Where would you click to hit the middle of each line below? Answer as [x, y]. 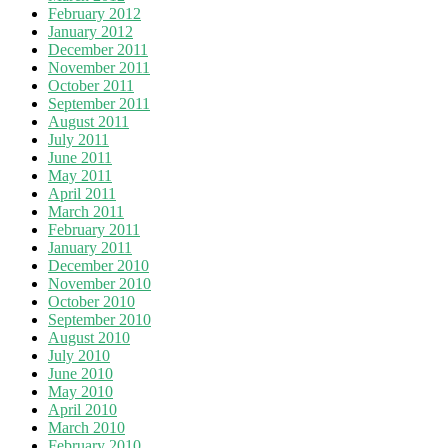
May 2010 [80, 391]
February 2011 [94, 229]
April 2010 [82, 409]
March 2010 [86, 427]
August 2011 [88, 121]
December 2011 [98, 49]
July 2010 [79, 355]
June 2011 [80, 157]
